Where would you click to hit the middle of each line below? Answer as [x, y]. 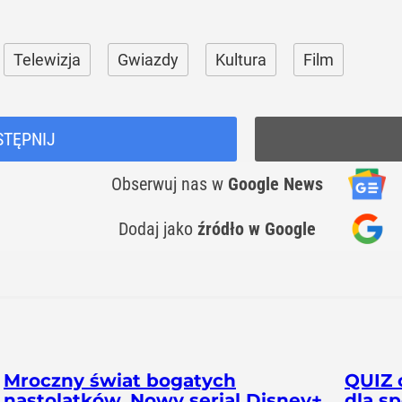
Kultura [241, 60]
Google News [275, 184]
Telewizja [47, 60]
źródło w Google [257, 229]
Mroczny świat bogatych [120, 380]
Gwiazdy [148, 60]
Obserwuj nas [162, 184]
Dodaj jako [158, 229]
